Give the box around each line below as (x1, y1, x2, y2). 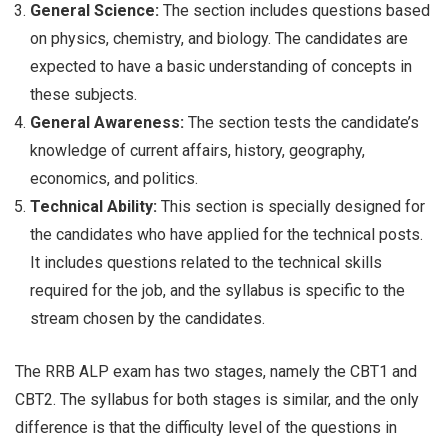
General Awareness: (30, 113, 188, 133)
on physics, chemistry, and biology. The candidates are (30, 29, 408, 49)
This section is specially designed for (157, 197, 425, 217)
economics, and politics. (30, 169, 198, 189)
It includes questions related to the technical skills (30, 253, 382, 273)
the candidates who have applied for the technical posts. (30, 225, 423, 245)
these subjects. (30, 85, 137, 105)
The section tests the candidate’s (188, 113, 419, 133)
